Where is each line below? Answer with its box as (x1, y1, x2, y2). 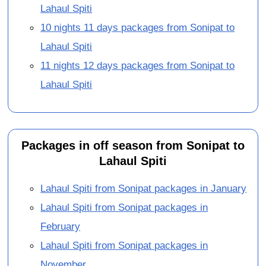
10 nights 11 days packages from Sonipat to (40, 21, 235, 34)
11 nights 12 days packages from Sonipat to (40, 59, 235, 72)
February (40, 220, 81, 232)
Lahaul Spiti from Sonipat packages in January (40, 182, 247, 194)
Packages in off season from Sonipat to (21, 138, 245, 152)
